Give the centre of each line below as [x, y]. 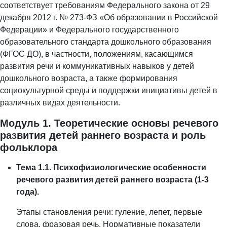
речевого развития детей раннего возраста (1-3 [112, 180]
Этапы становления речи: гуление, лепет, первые [109, 212]
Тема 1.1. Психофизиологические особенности [111, 168]
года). [28, 192]
